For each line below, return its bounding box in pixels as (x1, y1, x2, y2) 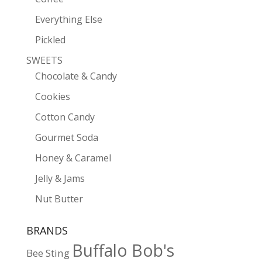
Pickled (35, 33, 65, 47)
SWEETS (26, 54, 63, 67)
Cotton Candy (35, 111, 95, 124)
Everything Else (35, 13, 102, 26)
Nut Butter (35, 192, 83, 206)
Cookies (35, 90, 70, 104)
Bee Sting (26, 246, 70, 260)
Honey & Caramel (35, 151, 111, 165)
